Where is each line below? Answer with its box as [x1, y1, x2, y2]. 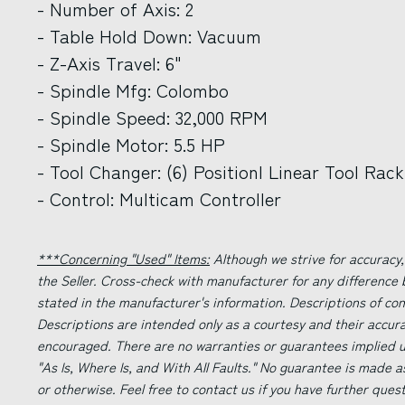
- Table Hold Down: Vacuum [37, 23, 261, 49]
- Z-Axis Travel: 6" [37, 50, 181, 76]
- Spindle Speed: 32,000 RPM [37, 104, 268, 130]
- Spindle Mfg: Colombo [37, 77, 229, 103]
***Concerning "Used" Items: [37, 249, 210, 268]
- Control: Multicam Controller [37, 185, 281, 212]
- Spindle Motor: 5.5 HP [37, 131, 225, 157]
